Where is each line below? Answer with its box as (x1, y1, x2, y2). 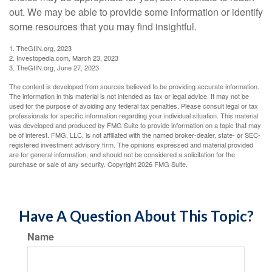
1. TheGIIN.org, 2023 (9, 43, 72, 53)
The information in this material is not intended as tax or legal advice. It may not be (9, 91, 249, 101)
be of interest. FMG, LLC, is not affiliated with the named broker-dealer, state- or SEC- (9, 130, 260, 140)
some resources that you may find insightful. (9, 19, 197, 33)
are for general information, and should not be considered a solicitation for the (9, 149, 235, 159)
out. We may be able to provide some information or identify (9, 5, 263, 19)
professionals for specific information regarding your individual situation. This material (9, 110, 258, 120)
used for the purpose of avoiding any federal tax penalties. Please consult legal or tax (9, 101, 258, 110)
